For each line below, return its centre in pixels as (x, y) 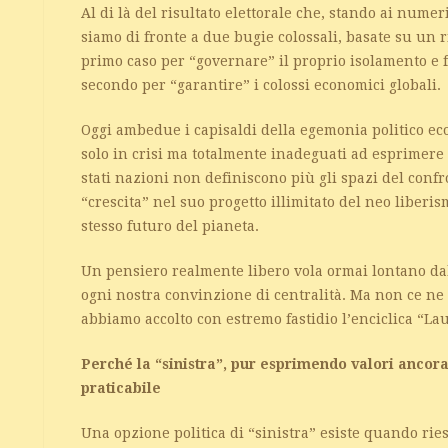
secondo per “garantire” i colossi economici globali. (261, 85)
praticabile (121, 388)
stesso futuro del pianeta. (170, 226)
